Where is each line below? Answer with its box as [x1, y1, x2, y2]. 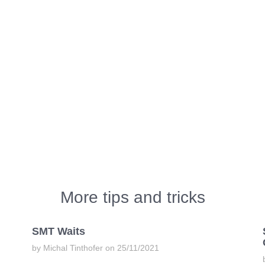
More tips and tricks [60, 188, 205, 206]
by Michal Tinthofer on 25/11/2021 [31, 243, 159, 253]
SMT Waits [31, 225, 85, 237]
